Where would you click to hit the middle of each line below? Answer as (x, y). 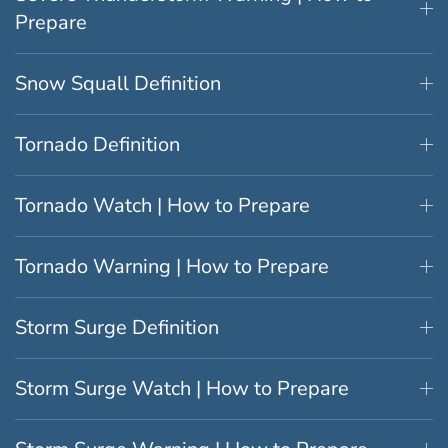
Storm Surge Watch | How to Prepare (182, 388)
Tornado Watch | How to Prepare (162, 205)
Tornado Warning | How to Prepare (172, 266)
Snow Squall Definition (118, 83)
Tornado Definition (97, 144)
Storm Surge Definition (117, 327)
